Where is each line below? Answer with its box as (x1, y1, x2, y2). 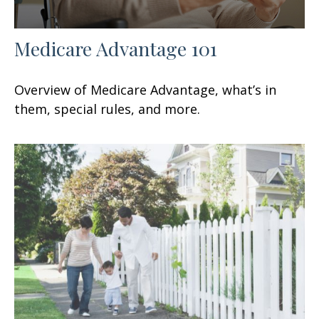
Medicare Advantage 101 (14, 36, 217, 62)
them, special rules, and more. (14, 100, 200, 118)
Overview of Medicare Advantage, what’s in (14, 81, 276, 99)
